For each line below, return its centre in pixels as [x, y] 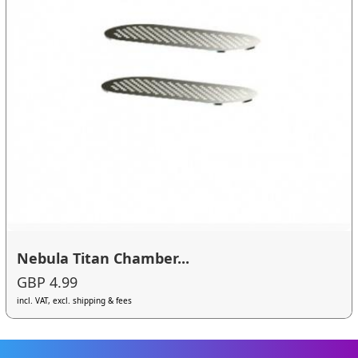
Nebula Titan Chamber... [103, 259]
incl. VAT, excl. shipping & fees [75, 301]
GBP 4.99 [48, 282]
